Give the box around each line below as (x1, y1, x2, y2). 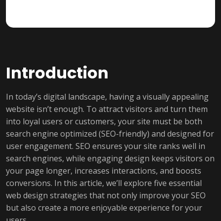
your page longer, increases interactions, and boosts (6, 165, 201, 176)
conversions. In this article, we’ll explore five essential (6, 178, 202, 188)
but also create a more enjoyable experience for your (6, 202, 202, 213)
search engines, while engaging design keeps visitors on (6, 153, 215, 164)
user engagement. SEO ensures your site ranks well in (6, 141, 205, 151)
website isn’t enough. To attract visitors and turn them (6, 104, 208, 114)
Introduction (6, 62, 109, 84)
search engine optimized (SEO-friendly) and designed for (6, 128, 214, 139)
